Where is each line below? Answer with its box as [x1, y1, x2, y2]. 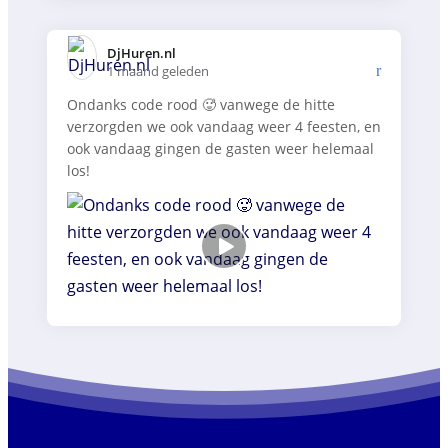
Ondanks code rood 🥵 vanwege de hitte [67, 95, 335, 115]
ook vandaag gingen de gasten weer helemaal [67, 139, 374, 159]
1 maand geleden [107, 61, 209, 80]
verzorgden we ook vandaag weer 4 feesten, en [67, 117, 381, 137]
